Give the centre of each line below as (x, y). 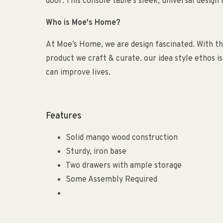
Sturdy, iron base (96, 152)
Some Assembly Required (111, 180)
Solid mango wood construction (122, 138)
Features (64, 116)
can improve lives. (78, 73)
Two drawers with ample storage (124, 166)
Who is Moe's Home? (83, 23)
